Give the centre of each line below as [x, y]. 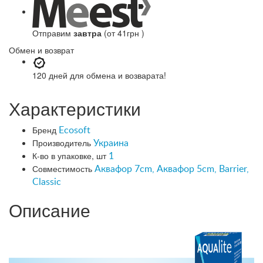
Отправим [53, 33]
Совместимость [62, 168]
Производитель [62, 142]
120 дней [51, 75]
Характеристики [75, 108]
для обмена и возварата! [118, 75]
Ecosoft [75, 130]
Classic [47, 182]
